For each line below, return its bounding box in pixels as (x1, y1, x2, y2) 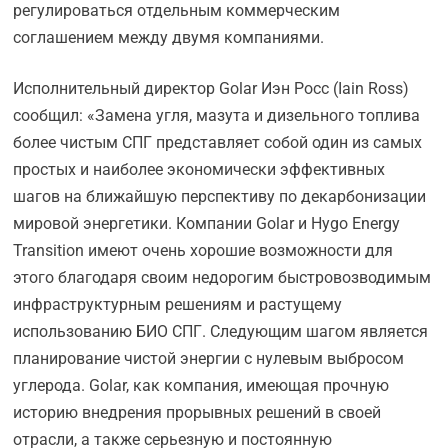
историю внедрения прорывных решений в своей (13, 403, 382, 422)
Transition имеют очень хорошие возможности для (13, 241, 394, 260)
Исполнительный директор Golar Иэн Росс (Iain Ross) (13, 79, 410, 98)
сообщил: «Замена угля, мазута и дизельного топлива (13, 106, 421, 125)
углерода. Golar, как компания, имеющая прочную (13, 376, 390, 395)
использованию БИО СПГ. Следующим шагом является (13, 322, 429, 341)
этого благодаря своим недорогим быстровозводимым (13, 268, 432, 287)
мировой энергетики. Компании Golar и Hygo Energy (13, 214, 401, 233)
